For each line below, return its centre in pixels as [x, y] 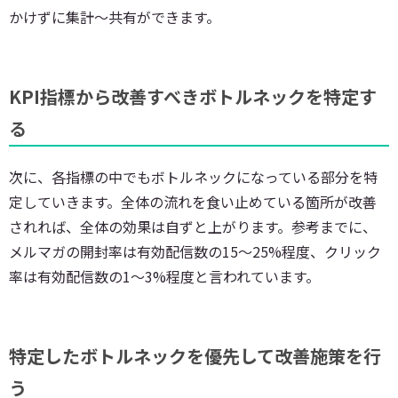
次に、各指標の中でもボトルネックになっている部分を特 [193, 176]
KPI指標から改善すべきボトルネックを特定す [193, 96]
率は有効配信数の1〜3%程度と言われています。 [164, 276]
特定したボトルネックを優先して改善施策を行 [195, 355]
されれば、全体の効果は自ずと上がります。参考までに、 [193, 226]
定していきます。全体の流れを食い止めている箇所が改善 [193, 201]
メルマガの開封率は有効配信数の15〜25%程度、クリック [195, 251]
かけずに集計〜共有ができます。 [115, 16]
